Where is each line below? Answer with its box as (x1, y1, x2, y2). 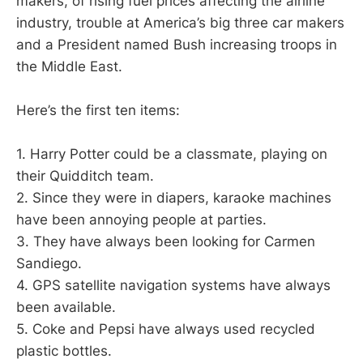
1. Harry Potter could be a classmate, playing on (16, 146, 327, 163)
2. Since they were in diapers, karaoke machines (16, 190, 331, 207)
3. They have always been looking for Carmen (16, 233, 315, 250)
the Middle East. (16, 58, 122, 75)
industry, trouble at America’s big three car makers (16, 15, 344, 31)
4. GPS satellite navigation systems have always (16, 277, 331, 294)
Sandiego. (16, 255, 82, 272)
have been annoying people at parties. (16, 211, 267, 228)
